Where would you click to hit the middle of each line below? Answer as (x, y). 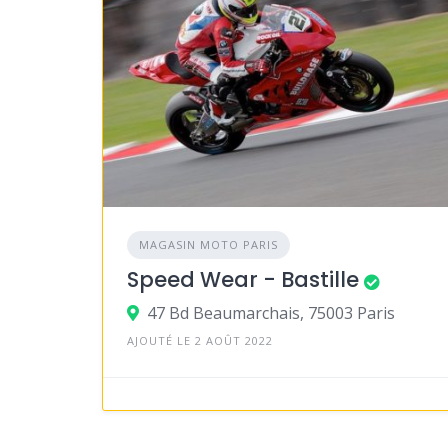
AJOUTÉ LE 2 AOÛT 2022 (200, 341)
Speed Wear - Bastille (243, 280)
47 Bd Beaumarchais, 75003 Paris (271, 313)
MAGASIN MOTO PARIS (208, 245)
